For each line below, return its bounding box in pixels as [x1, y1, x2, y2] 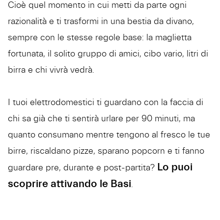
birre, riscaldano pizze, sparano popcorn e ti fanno [8, 146, 204, 156]
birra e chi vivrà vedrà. [8, 65, 97, 75]
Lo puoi [157, 161, 192, 173]
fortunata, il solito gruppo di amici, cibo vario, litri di [8, 49, 208, 59]
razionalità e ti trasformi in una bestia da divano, [8, 16, 194, 27]
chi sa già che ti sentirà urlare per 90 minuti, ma [8, 113, 195, 124]
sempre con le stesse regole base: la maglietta [8, 32, 192, 43]
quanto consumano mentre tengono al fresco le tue [8, 130, 210, 140]
